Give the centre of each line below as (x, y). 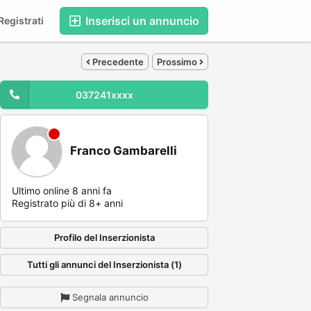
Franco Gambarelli (124, 151)
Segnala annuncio (110, 297)
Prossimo (178, 61)
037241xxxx (104, 95)
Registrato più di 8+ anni (67, 203)
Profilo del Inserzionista (104, 237)
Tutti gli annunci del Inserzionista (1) (104, 264)
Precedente (117, 61)
